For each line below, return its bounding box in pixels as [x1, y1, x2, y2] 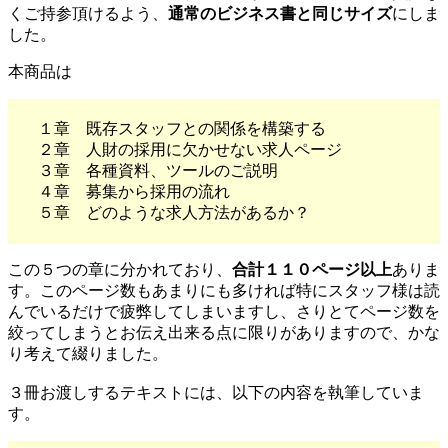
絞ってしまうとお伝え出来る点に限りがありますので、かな [8, 324, 440, 342]
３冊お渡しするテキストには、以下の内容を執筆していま [8, 384, 424, 402]
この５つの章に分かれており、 [8, 261, 232, 279]
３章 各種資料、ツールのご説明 [38, 162, 278, 180]
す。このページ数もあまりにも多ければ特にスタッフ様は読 [8, 282, 440, 300]
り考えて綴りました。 [8, 345, 168, 363]
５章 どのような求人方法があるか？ [38, 204, 310, 222]
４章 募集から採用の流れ [38, 183, 230, 201]
